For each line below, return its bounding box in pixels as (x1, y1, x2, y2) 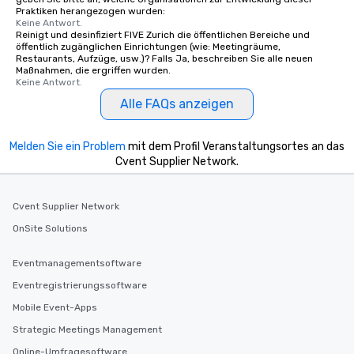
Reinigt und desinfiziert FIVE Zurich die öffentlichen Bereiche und (16, 29, 310, 40)
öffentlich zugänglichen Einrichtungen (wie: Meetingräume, (16, 41, 281, 52)
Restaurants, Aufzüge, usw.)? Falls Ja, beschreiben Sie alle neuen (16, 53, 313, 64)
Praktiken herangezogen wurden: (16, 6, 165, 17)
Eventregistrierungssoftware (13, 280, 147, 291)
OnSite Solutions (13, 223, 88, 234)
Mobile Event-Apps (13, 302, 97, 313)
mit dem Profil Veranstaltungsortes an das (126, 140, 345, 153)
